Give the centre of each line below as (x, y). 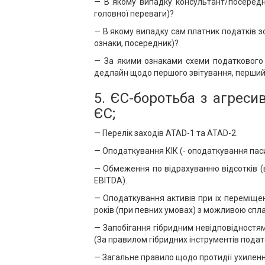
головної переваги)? (134, 14)
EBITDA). (111, 180)
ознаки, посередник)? (136, 43)
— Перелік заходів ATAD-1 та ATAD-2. (166, 133)
